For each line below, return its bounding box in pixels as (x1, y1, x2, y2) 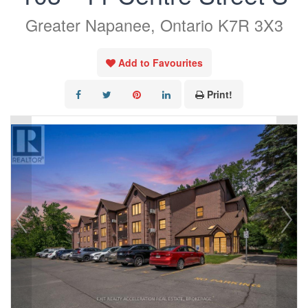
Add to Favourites (118, 56, 203, 70)
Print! (207, 87, 232, 102)
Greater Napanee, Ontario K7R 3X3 (25, 13, 283, 37)
